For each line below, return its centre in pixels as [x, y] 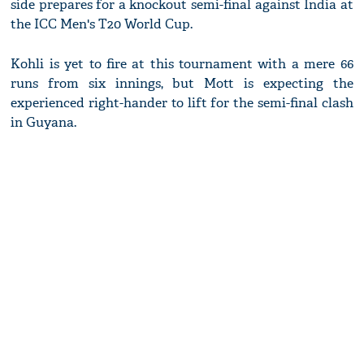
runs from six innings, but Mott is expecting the [182, 84]
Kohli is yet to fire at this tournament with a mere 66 [182, 64]
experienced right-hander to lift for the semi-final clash [182, 103]
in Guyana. [44, 123]
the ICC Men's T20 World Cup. [102, 24]
